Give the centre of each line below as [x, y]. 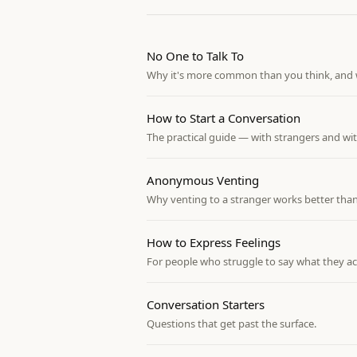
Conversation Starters [206, 304]
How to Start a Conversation [224, 118]
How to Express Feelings [214, 242]
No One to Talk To [195, 56]
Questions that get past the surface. [231, 324]
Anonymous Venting [203, 180]
